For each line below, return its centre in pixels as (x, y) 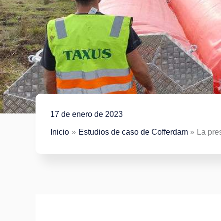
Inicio (60, 132)
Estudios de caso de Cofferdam (133, 132)
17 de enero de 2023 (87, 114)
